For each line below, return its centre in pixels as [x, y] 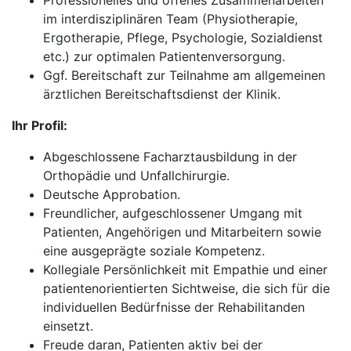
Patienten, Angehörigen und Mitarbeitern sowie [182, 232]
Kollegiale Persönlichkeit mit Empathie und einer [185, 270]
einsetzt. [68, 326]
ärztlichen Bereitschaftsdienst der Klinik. [162, 94]
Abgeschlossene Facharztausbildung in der [170, 157]
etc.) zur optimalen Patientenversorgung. [164, 56]
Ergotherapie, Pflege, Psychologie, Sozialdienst [183, 38]
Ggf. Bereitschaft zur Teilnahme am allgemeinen [184, 75]
